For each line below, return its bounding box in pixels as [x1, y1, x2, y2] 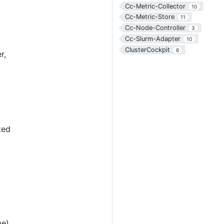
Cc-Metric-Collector [124, 2, 185, 10]
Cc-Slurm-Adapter [124, 34, 180, 42]
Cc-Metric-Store [124, 13, 174, 21]
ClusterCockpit [124, 45, 170, 53]
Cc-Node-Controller [124, 24, 185, 32]
